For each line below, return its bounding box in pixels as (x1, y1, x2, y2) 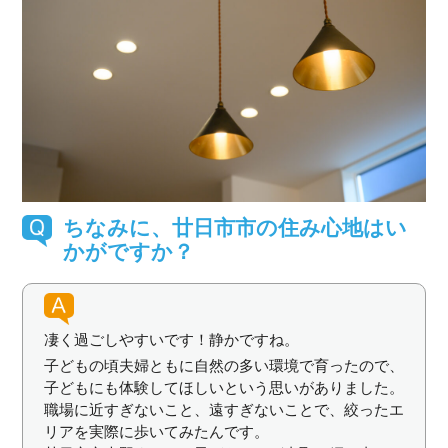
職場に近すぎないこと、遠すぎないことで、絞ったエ (43, 398, 404, 419)
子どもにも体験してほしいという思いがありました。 (43, 376, 404, 397)
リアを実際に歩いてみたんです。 (43, 420, 269, 441)
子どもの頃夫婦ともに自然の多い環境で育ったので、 (43, 354, 404, 375)
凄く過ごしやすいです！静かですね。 (43, 328, 299, 350)
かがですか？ (62, 235, 194, 265)
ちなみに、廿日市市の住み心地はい (62, 211, 407, 241)
